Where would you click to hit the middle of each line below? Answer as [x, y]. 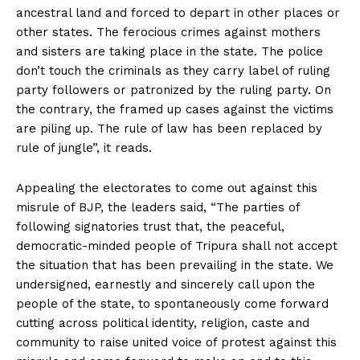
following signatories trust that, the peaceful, [150, 226]
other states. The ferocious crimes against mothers [168, 32]
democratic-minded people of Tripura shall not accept [177, 245]
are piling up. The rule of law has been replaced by [169, 128]
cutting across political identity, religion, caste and [163, 323]
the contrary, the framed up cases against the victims [175, 109]
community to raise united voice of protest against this [176, 342]
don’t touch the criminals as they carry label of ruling [173, 70]
